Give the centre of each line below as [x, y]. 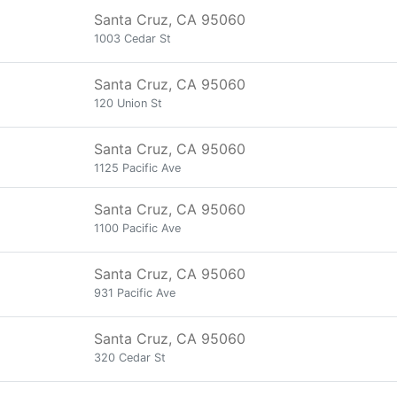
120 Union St [128, 103]
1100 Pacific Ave [137, 228]
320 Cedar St [130, 358]
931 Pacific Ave [135, 293]
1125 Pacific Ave [137, 168]
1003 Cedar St [132, 39]
